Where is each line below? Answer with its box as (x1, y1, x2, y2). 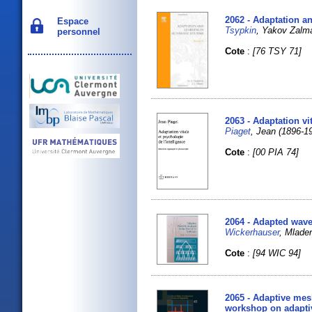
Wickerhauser (225, 226, 280, 237)
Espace (52, 15, 88, 26)
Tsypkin (225, 25, 257, 36)
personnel (52, 26, 100, 37)
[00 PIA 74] (253, 146, 299, 157)
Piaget (225, 125, 251, 136)
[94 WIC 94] (253, 247, 302, 258)
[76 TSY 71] (253, 46, 302, 57)
